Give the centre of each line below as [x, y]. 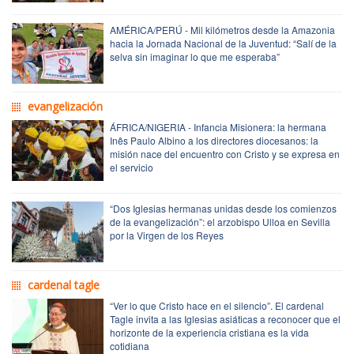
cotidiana [130, 345]
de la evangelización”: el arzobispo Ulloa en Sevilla [220, 221]
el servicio [132, 167]
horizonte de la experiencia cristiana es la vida [209, 332]
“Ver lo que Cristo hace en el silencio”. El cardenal [217, 305]
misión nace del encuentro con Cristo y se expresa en [225, 153]
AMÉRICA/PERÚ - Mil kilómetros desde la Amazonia [222, 29]
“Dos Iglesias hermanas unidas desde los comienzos [223, 208]
